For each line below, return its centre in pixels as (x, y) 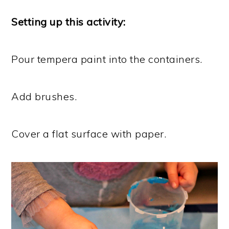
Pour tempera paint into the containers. (107, 59)
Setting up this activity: (68, 21)
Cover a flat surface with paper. (89, 133)
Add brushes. (44, 96)
